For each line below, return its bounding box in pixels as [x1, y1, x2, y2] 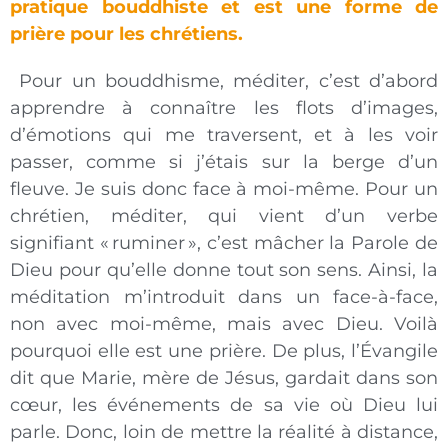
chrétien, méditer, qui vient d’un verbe [10, 205, 438, 228]
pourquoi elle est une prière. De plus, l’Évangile [10, 340, 438, 363]
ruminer [111, 232, 185, 255]
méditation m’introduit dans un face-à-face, [10, 286, 438, 309]
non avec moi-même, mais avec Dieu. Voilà [10, 313, 438, 336]
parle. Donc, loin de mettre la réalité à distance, [10, 421, 438, 444]
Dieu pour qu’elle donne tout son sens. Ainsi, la [10, 259, 438, 282]
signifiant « [10, 232, 109, 255]
